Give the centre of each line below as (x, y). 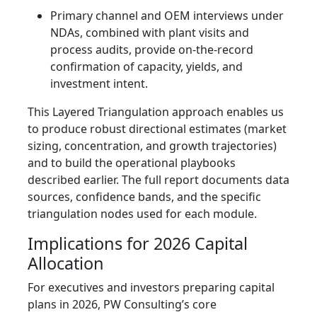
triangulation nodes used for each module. (142, 214)
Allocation (66, 264)
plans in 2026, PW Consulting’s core (122, 305)
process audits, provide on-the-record (152, 50)
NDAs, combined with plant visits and (150, 33)
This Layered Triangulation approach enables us (156, 112)
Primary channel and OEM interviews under (167, 16)
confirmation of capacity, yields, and (146, 67)
